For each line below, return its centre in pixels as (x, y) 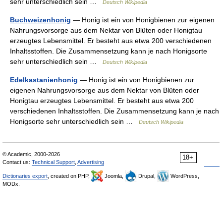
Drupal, (147, 176)
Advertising (91, 162)
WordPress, (184, 176)
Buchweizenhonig (40, 20)
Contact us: (17, 162)
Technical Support (53, 162)
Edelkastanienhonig (44, 80)
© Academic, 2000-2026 (31, 154)
